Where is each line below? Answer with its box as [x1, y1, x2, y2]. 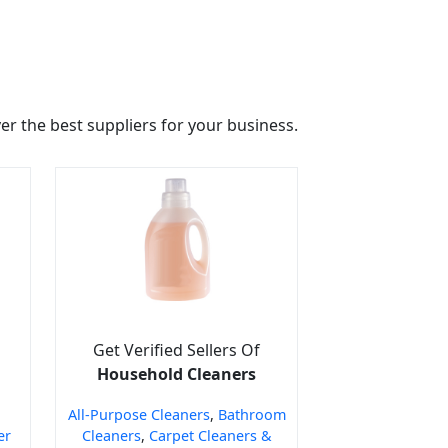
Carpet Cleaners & [148, 425, 272, 445]
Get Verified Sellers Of [93, 338, 260, 361]
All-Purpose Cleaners [67, 404, 210, 424]
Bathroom [217, 404, 286, 424]
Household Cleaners [97, 362, 256, 385]
